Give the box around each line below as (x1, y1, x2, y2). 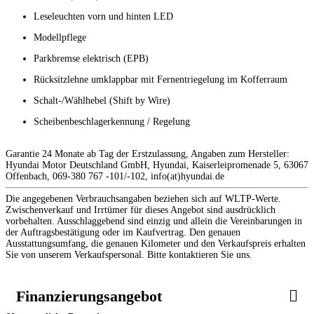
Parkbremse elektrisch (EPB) (34, 53, 149, 64)
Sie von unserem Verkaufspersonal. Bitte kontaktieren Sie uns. (6, 250, 252, 261)
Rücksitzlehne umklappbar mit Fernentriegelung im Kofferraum (34, 74, 287, 86)
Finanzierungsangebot (16, 287, 162, 306)
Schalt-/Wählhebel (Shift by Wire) (34, 95, 170, 107)
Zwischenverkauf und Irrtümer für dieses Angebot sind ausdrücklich (6, 205, 275, 216)
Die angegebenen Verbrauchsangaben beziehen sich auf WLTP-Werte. (6, 193, 281, 205)
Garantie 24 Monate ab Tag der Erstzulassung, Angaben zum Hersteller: (6, 149, 289, 160)
